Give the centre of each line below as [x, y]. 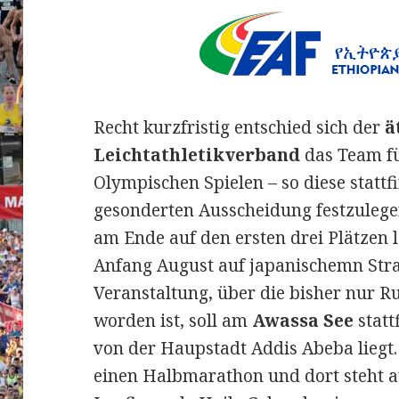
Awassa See [303, 321]
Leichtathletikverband [197, 155]
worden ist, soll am [173, 321]
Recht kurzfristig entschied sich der [240, 128]
